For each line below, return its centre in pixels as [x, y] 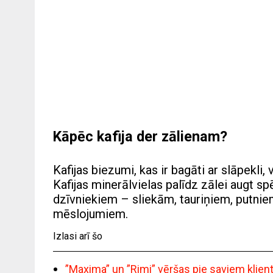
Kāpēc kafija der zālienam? [140, 137]
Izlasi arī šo [78, 236]
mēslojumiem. [90, 214]
